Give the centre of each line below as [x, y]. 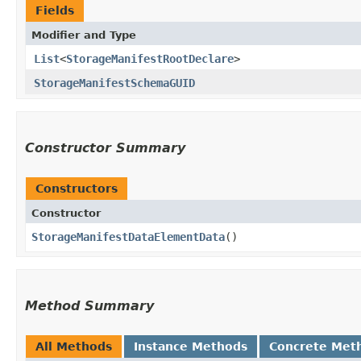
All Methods [74, 346]
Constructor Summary [105, 147]
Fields [55, 10]
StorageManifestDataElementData [128, 237]
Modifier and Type [84, 35]
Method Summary [89, 305]
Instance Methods [191, 346]
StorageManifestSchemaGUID [114, 83]
